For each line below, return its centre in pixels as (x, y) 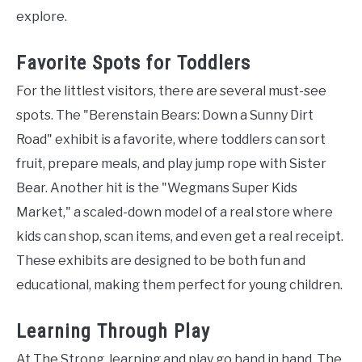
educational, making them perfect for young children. (179, 285)
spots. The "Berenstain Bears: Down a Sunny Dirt (165, 115)
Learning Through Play (113, 331)
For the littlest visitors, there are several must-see (171, 91)
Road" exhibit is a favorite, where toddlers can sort (171, 139)
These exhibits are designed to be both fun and (161, 261)
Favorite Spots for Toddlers (133, 63)
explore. (42, 17)
